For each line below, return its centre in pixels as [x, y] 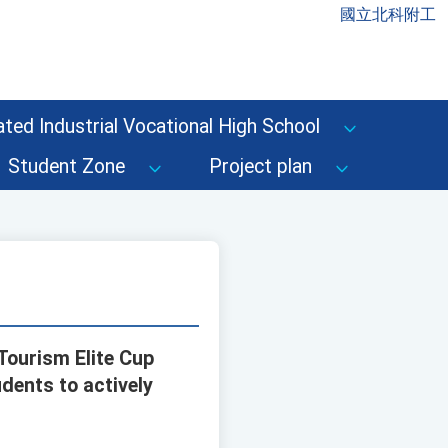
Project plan [260, 166]
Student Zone [66, 166]
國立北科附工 [388, 14]
